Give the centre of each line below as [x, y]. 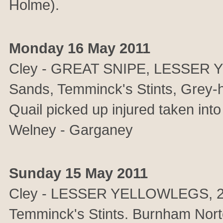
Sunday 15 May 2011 [78, 173]
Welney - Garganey [71, 130]
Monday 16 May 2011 [80, 48]
